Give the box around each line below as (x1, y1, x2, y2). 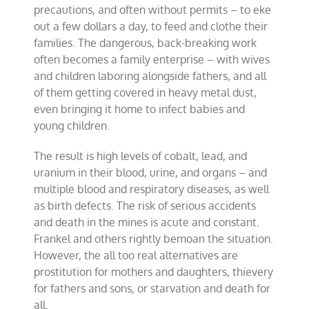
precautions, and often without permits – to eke (34, 3, 272, 17)
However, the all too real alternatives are (34, 248, 239, 262)
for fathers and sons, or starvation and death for (34, 281, 271, 295)
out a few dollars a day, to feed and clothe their (34, 19, 268, 33)
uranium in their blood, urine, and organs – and (34, 166, 268, 179)
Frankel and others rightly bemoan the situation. (34, 232, 274, 246)
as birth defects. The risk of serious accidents (34, 199, 257, 212)
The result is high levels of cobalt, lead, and (34, 149, 248, 163)
